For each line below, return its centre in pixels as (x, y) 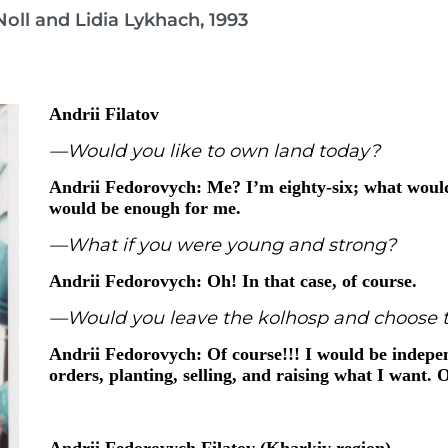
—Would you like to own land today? (217, 151)
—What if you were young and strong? (225, 245)
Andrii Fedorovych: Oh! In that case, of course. (235, 281)
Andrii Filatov (106, 114)
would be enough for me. (147, 208)
